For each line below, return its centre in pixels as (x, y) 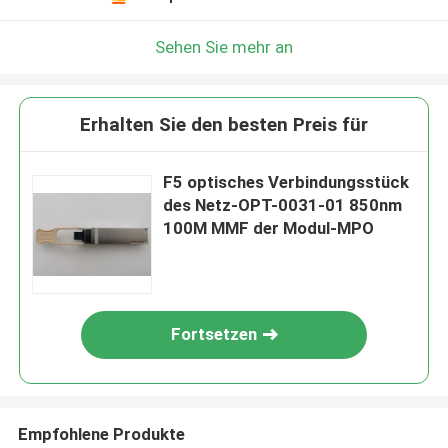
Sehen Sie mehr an (224, 46)
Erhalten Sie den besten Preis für (224, 125)
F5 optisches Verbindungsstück (286, 182)
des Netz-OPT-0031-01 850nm (283, 205)
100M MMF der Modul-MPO (269, 228)
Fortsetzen (214, 334)
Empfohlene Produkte (101, 433)
